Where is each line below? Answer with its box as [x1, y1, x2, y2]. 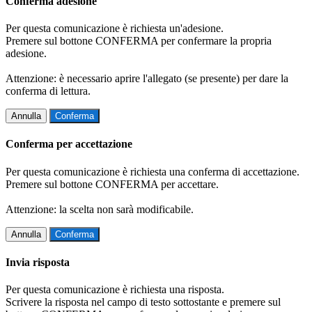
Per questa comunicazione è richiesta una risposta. [6, 283, 224, 296]
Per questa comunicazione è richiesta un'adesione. [6, 22, 224, 35]
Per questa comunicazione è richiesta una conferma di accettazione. [6, 165, 299, 178]
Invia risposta [6, 256, 70, 268]
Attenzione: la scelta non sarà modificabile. [6, 203, 194, 215]
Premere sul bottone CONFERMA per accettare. [6, 178, 219, 190]
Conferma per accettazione [6, 138, 132, 150]
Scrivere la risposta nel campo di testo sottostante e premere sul [6, 296, 281, 309]
